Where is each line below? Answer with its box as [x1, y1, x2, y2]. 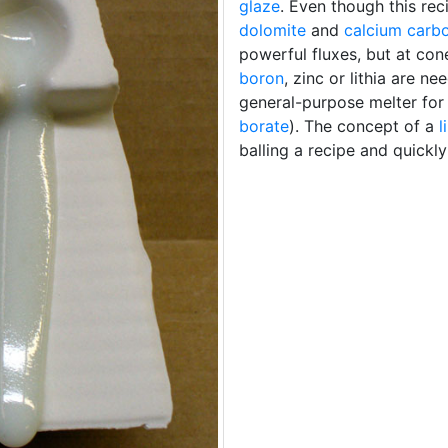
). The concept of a [289, 116, 439, 137]
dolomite [239, 20, 306, 41]
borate [239, 116, 289, 137]
